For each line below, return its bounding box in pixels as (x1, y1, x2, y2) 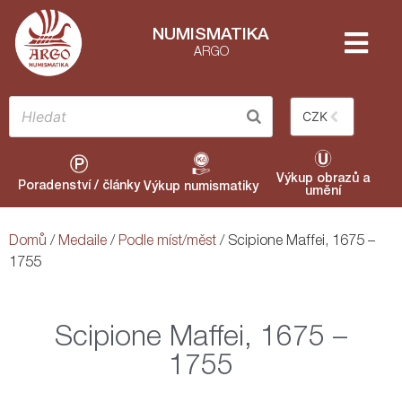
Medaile (58, 234, 107, 249)
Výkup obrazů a (275, 172, 370, 186)
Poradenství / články (18, 179, 140, 193)
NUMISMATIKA (153, 27, 269, 45)
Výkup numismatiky (143, 180, 258, 194)
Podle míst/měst (118, 234, 216, 249)
